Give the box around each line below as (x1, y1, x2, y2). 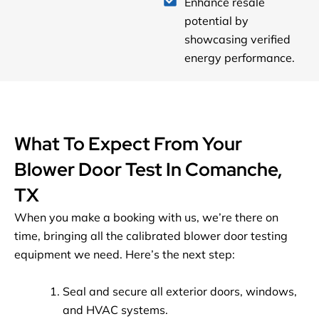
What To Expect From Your (14, 132, 242, 157)
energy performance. (184, 51, 295, 66)
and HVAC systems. (63, 302, 168, 317)
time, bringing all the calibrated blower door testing (14, 229, 288, 244)
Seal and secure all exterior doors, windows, (63, 283, 297, 298)
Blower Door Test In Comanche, (14, 157, 283, 182)
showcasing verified (184, 32, 291, 47)
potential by (184, 14, 249, 28)
